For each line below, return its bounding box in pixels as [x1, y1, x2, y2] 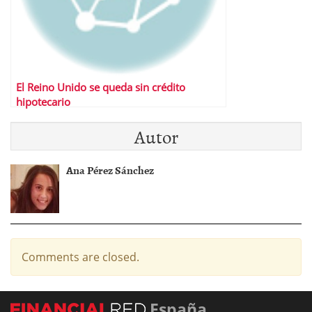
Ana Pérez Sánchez [66, 162, 154, 178]
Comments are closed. [22, 249, 139, 265]
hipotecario [16, 95, 70, 109]
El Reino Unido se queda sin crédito [16, 80, 185, 95]
